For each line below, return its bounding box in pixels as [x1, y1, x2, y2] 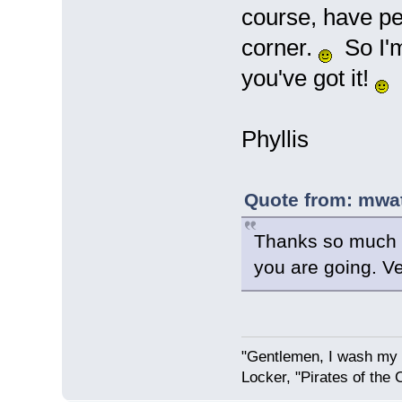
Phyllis [240, 125, 309, 153]
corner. [240, 33, 319, 61]
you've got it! [240, 64, 375, 92]
